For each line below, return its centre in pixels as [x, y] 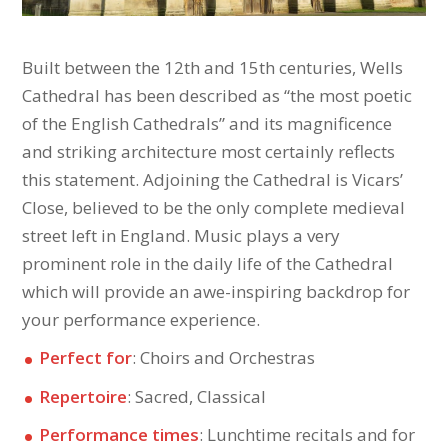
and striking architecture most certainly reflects [209, 152]
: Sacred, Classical [197, 396]
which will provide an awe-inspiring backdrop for [216, 292]
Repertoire [83, 396]
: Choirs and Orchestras [224, 357]
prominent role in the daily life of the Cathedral [208, 264]
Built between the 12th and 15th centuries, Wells [213, 68]
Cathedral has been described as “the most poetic [217, 96]
